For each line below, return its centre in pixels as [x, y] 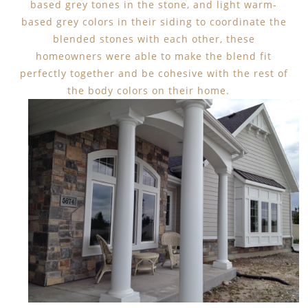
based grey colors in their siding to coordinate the [154, 21]
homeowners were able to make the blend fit [154, 56]
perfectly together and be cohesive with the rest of [154, 73]
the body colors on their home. [154, 90]
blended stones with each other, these [154, 38]
